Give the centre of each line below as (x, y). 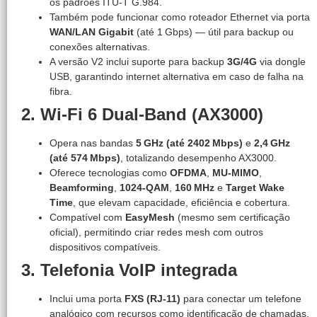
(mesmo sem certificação (232, 217)
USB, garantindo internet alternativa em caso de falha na (177, 76)
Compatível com (87, 217)
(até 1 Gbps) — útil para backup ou (214, 31)
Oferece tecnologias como (110, 172)
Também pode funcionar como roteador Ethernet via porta (180, 17)
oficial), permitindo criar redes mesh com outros (156, 232)
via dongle (281, 61)
